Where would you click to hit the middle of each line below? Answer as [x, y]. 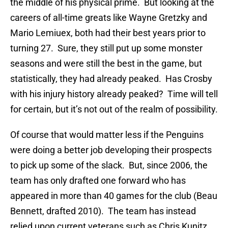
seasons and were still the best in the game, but [106, 64]
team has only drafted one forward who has [98, 181]
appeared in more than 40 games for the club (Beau [114, 196]
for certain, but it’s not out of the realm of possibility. [114, 109]
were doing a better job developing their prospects [111, 150]
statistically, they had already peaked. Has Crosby [111, 79]
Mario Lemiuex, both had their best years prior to [108, 33]
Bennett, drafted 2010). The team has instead [103, 211]
